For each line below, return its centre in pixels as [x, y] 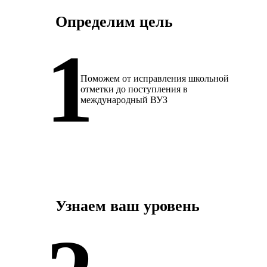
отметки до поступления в [134, 89]
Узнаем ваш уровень [127, 206]
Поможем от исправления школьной [154, 78]
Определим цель [114, 21]
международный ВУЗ [124, 100]
